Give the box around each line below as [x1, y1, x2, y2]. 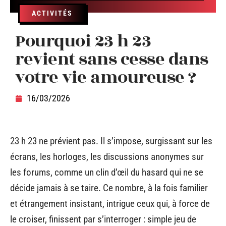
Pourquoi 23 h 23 [15, 28, 151, 54]
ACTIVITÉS [32, 9, 73, 17]
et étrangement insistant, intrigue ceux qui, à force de [10, 198, 210, 209]
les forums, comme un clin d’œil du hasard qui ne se [10, 166, 203, 178]
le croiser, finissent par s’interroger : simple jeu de [10, 213, 196, 225]
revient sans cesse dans [15, 46, 208, 72]
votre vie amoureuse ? [15, 65, 196, 90]
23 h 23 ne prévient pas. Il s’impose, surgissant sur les [10, 135, 212, 147]
